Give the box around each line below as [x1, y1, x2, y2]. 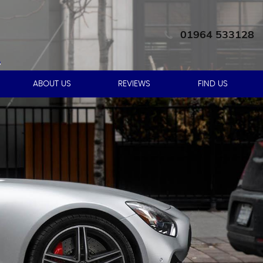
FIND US [197, 80, 228, 88]
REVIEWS [118, 80, 151, 88]
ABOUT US [32, 80, 71, 88]
